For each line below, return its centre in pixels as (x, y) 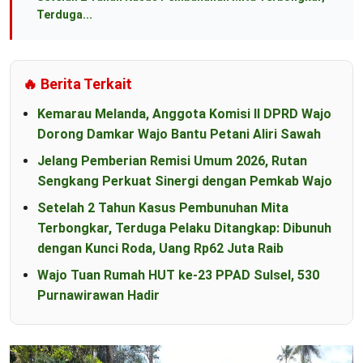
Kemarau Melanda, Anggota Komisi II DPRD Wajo (184, 114)
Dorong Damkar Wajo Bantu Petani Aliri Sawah (179, 135)
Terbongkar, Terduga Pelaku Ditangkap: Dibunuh (184, 228)
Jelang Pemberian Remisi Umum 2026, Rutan (172, 161)
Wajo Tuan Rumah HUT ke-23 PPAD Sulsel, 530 (178, 275)
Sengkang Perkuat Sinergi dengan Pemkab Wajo (185, 181)
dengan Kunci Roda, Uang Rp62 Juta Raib (160, 249)
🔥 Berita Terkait (77, 84)
